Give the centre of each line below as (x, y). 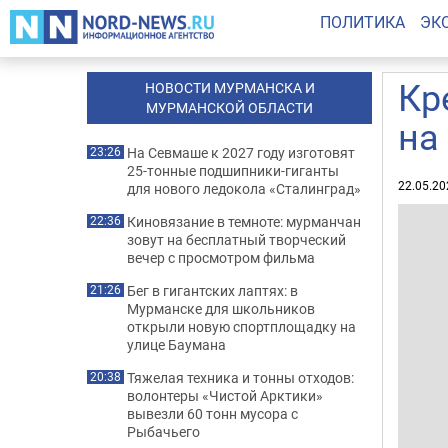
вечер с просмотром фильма (221, 257)
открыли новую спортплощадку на (241, 326)
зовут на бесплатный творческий (236, 239)
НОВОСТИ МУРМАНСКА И (229, 87)
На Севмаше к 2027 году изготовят (241, 152)
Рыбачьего (163, 431)
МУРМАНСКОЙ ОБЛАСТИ (229, 107)
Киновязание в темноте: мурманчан (244, 221)
